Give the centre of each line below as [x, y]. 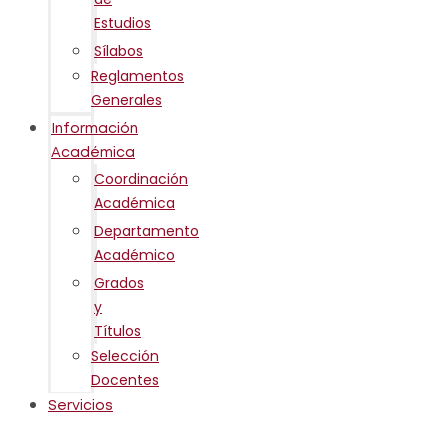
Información [94, 128]
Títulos [117, 330]
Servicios [80, 405]
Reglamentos [137, 75]
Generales [126, 99]
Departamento [146, 230]
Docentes [125, 379]
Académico [134, 254]
